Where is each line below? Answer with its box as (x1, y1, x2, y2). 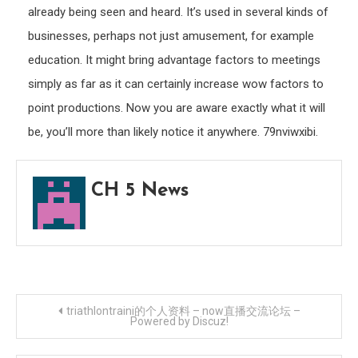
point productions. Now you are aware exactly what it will (28, 101, 325, 115)
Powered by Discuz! (129, 314, 229, 328)
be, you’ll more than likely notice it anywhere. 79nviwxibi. (28, 125, 318, 139)
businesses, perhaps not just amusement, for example (28, 29, 314, 43)
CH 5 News (91, 181, 189, 201)
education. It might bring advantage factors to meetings (28, 53, 320, 67)
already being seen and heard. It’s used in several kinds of (28, 5, 328, 19)
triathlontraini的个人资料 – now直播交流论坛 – (66, 304, 300, 317)
